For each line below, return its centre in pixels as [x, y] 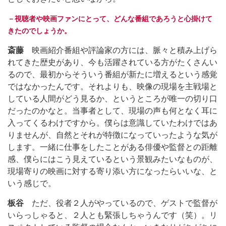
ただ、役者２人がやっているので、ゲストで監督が [121, 203]
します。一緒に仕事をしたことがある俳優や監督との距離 [112, 147]
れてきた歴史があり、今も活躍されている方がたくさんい [112, 62]
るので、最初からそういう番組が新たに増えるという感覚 [112, 74]
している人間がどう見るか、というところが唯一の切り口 [112, 98]
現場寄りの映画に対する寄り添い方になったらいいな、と [112, 171]
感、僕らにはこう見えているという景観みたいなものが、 [112, 159]
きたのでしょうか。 [39, 31]
